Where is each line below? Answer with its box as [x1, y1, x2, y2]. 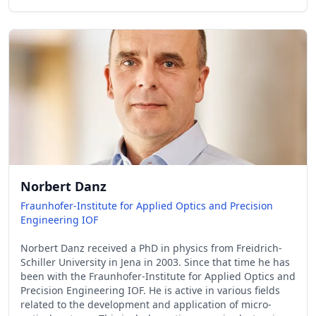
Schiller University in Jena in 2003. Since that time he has [20, 255, 290, 269]
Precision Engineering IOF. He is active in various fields [20, 284, 280, 297]
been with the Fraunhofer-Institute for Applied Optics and [20, 269, 296, 283]
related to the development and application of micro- [20, 298, 272, 311]
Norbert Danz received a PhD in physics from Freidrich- [20, 241, 282, 255]
